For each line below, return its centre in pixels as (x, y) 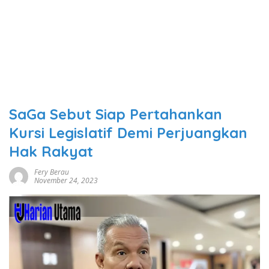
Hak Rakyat (51, 151)
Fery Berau (52, 172)
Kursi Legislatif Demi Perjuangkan (128, 133)
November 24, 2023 (66, 180)
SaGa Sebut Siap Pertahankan (116, 114)
